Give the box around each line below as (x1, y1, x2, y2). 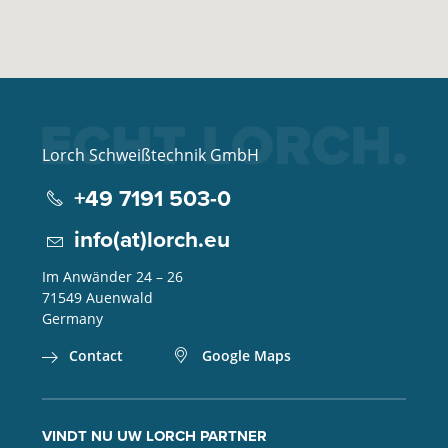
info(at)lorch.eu (73, 221, 230, 256)
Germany (41, 308, 103, 328)
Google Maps (201, 345, 291, 365)
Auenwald (85, 287, 153, 307)
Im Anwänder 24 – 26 (41, 266, 183, 286)
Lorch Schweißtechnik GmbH (41, 142, 259, 166)
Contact (68, 345, 123, 365)
